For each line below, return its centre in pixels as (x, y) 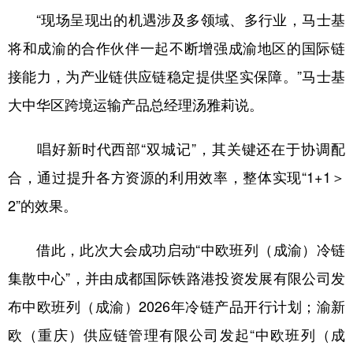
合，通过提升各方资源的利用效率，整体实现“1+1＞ (176, 176)
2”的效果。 (43, 205)
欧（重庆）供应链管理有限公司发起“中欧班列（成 (176, 334)
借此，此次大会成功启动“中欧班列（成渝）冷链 (176, 249)
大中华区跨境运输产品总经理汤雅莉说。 (136, 104)
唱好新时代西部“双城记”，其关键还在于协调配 (176, 148)
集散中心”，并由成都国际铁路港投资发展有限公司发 (176, 277)
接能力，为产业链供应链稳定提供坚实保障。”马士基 (176, 76)
